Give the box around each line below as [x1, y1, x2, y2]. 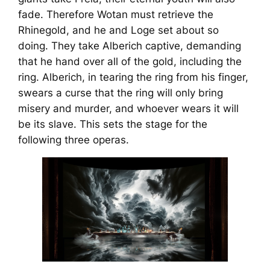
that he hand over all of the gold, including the [18, 55, 242, 67]
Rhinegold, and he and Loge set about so [18, 24, 219, 36]
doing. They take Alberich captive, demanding [18, 39, 242, 52]
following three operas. [18, 133, 130, 146]
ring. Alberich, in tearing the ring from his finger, [18, 71, 249, 83]
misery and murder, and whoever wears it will [18, 102, 239, 115]
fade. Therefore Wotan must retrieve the [18, 8, 214, 20]
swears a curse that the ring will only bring [18, 86, 224, 99]
